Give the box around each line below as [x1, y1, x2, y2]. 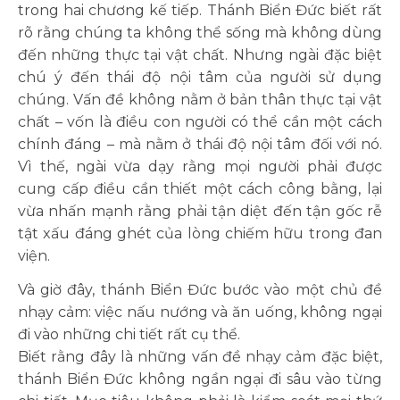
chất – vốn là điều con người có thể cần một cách [18, 113, 382, 130]
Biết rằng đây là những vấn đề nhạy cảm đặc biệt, [18, 348, 382, 365]
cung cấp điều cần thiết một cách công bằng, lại [18, 180, 382, 197]
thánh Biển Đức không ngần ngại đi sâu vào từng [18, 371, 382, 387]
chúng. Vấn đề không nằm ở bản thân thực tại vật [18, 91, 382, 108]
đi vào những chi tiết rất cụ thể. [18, 326, 240, 343]
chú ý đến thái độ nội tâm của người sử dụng [18, 69, 382, 86]
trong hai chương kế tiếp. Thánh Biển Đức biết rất [18, 2, 382, 19]
